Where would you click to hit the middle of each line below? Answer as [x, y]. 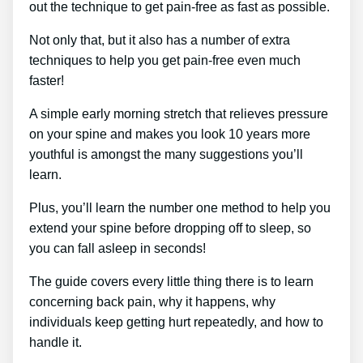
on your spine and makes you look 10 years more [170, 134]
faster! [47, 80]
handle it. [56, 342]
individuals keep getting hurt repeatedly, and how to [176, 322]
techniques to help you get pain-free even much [165, 60]
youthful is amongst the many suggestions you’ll [166, 154]
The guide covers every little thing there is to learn [171, 281]
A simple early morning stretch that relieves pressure [179, 113]
